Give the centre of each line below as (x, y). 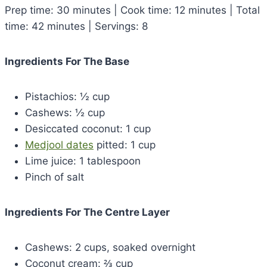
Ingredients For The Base (67, 61)
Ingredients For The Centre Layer (87, 212)
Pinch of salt (55, 177)
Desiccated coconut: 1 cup (88, 128)
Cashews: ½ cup (65, 112)
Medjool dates (59, 145)
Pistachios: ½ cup (67, 96)
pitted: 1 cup (125, 145)
